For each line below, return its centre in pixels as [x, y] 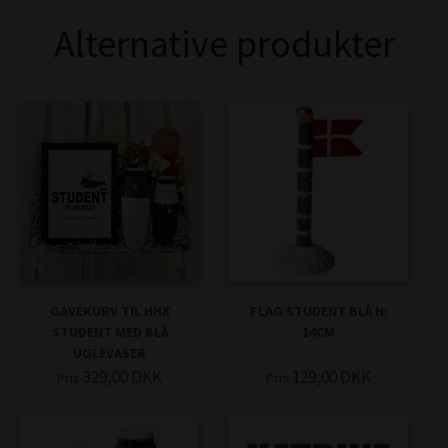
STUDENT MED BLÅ [109, 332]
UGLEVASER [109, 353]
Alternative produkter [224, 43]
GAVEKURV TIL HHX [109, 311]
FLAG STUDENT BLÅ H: [318, 311]
